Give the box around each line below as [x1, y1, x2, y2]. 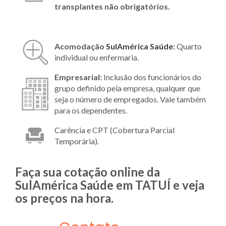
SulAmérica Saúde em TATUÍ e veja [15, 178, 204, 193]
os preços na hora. [15, 191, 114, 206]
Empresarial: [54, 72, 103, 82]
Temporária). [54, 136, 99, 146]
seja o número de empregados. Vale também [54, 94, 206, 104]
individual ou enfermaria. [54, 52, 139, 63]
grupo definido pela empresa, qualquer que [54, 83, 200, 93]
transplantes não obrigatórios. [54, 2, 170, 12]
